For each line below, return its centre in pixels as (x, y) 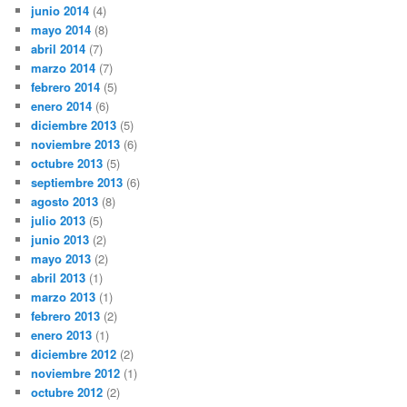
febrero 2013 (66, 316)
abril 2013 (59, 278)
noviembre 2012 (76, 373)
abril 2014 (59, 49)
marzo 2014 (64, 68)
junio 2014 (60, 11)
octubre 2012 (67, 392)
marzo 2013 (64, 297)
